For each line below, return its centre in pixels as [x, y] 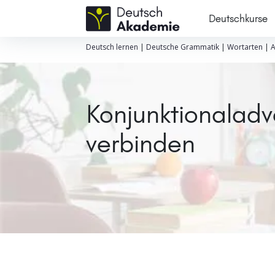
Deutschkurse [238, 18]
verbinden [140, 143]
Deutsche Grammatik [182, 47]
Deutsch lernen [112, 47]
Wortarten [245, 47]
